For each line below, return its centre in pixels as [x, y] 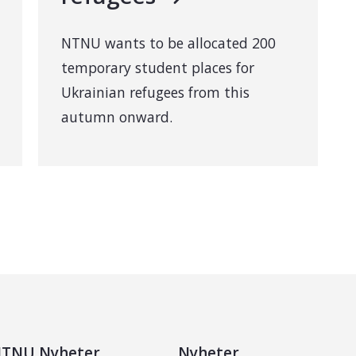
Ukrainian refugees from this [155, 92]
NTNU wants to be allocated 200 [168, 43]
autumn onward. [116, 116]
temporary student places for [157, 67]
